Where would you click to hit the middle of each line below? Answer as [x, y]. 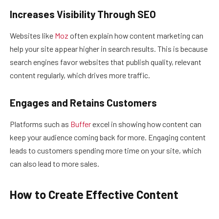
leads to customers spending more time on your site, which [106, 151]
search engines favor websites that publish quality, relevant [106, 62]
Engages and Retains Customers [83, 102]
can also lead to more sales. [55, 164]
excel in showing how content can [146, 124]
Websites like [32, 36]
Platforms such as [40, 124]
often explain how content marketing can [136, 36]
